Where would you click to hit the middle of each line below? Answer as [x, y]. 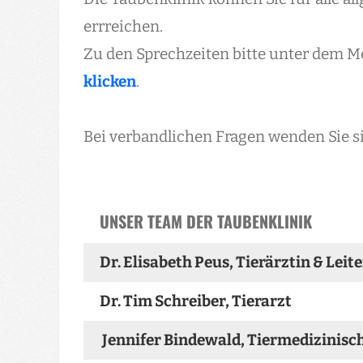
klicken [110, 81]
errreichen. [123, 26]
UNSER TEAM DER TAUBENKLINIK [206, 221]
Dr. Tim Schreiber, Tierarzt [196, 301]
